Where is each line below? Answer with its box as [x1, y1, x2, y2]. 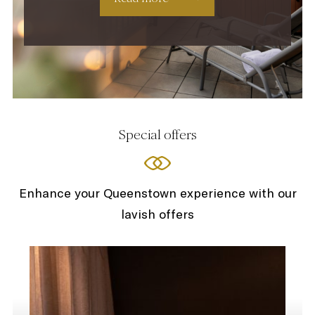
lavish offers [121, 205, 194, 222]
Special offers [118, 126, 197, 143]
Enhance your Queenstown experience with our [18, 184, 297, 201]
